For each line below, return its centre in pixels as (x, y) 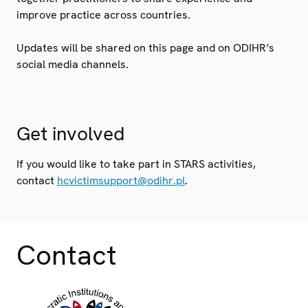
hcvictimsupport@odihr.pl (121, 180)
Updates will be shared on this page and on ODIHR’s (145, 47)
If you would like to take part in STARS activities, (136, 164)
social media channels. (73, 64)
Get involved (70, 133)
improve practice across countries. (103, 14)
